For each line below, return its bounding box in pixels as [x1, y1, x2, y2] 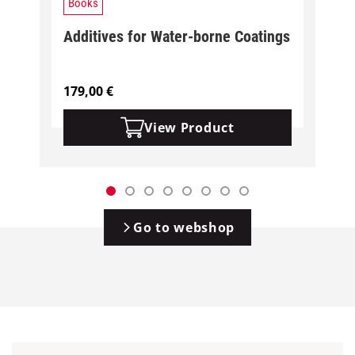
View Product [144, 118, 235, 136]
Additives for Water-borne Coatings [63, 26, 290, 46]
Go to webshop [132, 218, 235, 236]
